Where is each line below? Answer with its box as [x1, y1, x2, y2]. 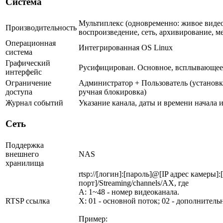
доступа [5, 87, 32, 96]
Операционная [5, 38, 56, 47]
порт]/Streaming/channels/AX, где [79, 178, 189, 187]
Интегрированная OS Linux [79, 43, 173, 52]
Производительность [5, 23, 77, 32]
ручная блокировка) [79, 87, 146, 96]
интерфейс [5, 67, 42, 76]
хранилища [5, 158, 44, 167]
